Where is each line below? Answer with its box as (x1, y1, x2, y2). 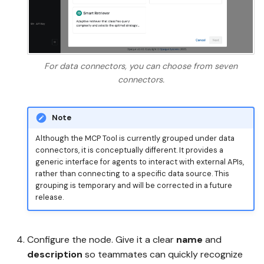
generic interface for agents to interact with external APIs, (35, 156, 244, 167)
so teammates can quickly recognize (82, 248, 243, 261)
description (27, 248, 82, 261)
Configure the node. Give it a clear (27, 233, 176, 246)
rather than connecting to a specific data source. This (35, 168, 229, 179)
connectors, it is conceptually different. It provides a (35, 144, 223, 155)
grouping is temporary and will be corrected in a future (35, 180, 232, 190)
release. (35, 192, 64, 202)
